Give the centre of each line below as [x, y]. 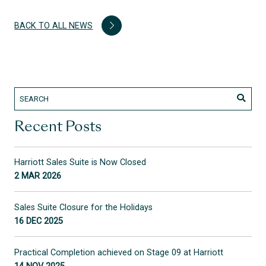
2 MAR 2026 [38, 176]
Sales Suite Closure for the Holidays [84, 207]
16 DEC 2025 [39, 221]
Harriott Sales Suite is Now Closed [80, 163]
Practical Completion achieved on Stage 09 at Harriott [119, 252]
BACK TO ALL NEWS [54, 26]
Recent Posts [58, 128]
